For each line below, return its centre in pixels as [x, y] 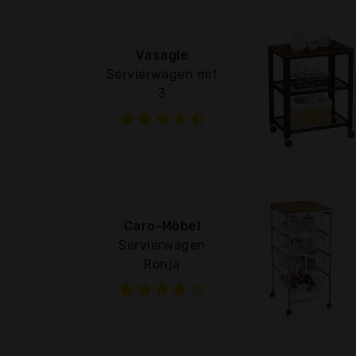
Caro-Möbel [162, 226]
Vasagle [162, 55]
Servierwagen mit [162, 74]
